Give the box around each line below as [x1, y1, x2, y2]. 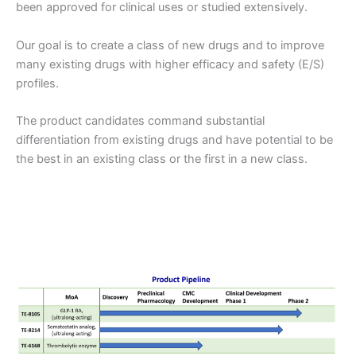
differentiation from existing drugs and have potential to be [16, 132, 333, 147]
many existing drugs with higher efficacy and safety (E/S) [16, 56, 324, 72]
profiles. [16, 75, 59, 91]
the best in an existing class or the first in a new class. [16, 151, 308, 166]
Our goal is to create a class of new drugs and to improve [16, 37, 324, 52]
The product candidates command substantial [16, 113, 265, 128]
